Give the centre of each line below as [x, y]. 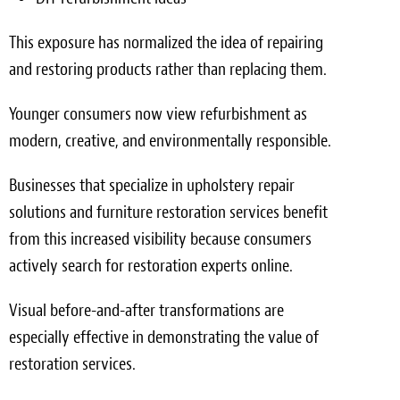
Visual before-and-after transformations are [146, 310]
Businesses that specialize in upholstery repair [152, 185]
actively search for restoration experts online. [151, 265]
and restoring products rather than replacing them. [168, 69]
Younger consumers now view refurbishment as [158, 113]
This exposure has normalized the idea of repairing [166, 42]
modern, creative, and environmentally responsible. [170, 140]
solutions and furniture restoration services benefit [168, 212]
